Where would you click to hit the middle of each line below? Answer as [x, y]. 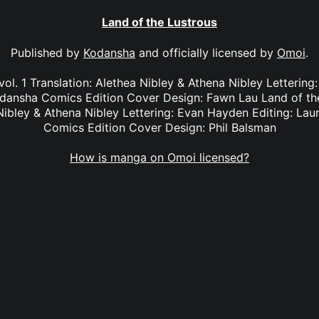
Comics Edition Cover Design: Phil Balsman [159, 127]
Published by [47, 52]
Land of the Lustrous [159, 22]
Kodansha [109, 52]
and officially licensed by [206, 52]
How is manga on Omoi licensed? [159, 158]
